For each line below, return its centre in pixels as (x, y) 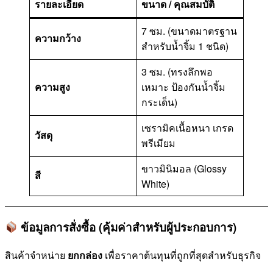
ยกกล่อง (85, 255)
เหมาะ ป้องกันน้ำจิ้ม (183, 87)
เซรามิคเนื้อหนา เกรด (187, 128)
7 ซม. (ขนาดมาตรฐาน (189, 31)
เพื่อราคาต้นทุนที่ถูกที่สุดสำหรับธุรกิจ (182, 255)
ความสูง (52, 87)
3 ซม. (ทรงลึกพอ (177, 72)
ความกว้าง (58, 38)
